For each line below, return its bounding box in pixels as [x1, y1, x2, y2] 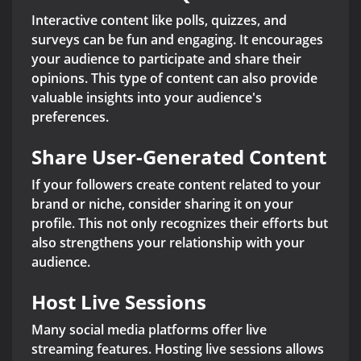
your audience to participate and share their [31, 50, 301, 68]
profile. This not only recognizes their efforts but [31, 214, 328, 233]
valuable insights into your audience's [31, 89, 262, 107]
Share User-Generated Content [31, 143, 326, 171]
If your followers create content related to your [31, 176, 321, 194]
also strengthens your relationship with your [31, 234, 305, 252]
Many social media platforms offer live [31, 321, 267, 339]
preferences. [31, 108, 109, 127]
